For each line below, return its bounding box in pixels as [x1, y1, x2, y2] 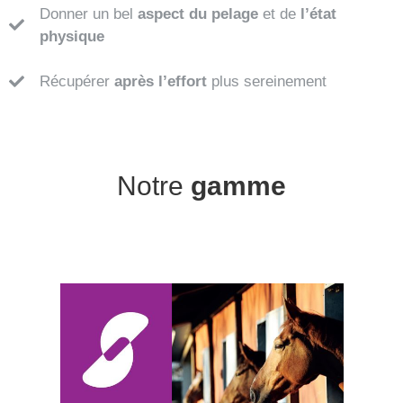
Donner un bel [40, 4, 138, 22]
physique [40, 27, 104, 45]
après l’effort [114, 73, 211, 90]
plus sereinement [211, 73, 327, 90]
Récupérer [40, 73, 114, 90]
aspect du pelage [138, 4, 258, 22]
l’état [300, 4, 336, 22]
